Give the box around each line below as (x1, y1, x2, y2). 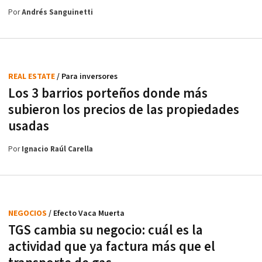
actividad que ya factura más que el (8, 238, 215, 256)
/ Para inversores (57, 71, 118, 82)
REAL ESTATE (8, 71, 57, 82)
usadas (8, 118, 49, 136)
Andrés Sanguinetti (22, 8, 93, 18)
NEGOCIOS (8, 208, 49, 219)
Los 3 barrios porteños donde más (8, 85, 208, 103)
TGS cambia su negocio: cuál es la (8, 222, 203, 240)
